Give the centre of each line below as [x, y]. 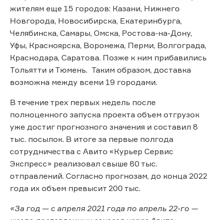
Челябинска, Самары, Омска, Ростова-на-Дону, [101, 33]
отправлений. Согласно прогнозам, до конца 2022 [109, 176]
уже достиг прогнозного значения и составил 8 [104, 126]
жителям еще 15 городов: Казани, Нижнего [95, 8]
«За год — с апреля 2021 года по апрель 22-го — [104, 208]
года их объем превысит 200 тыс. [75, 188]
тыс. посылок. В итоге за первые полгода [92, 139]
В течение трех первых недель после [83, 102]
